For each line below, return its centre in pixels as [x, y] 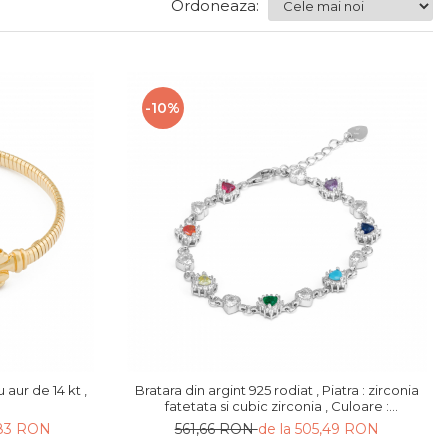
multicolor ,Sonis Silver [276, 421]
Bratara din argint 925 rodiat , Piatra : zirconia [276, 389]
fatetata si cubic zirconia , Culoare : [276, 405]
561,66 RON [216, 428]
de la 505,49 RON [318, 428]
